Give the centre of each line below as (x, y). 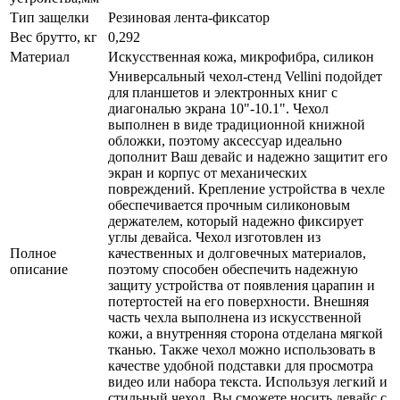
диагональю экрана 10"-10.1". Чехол (218, 108)
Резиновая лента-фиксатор (189, 17)
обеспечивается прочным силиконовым (229, 204)
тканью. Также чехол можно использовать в (242, 349)
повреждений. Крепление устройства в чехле (246, 188)
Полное (33, 253)
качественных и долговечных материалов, (237, 253)
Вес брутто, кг (54, 37)
